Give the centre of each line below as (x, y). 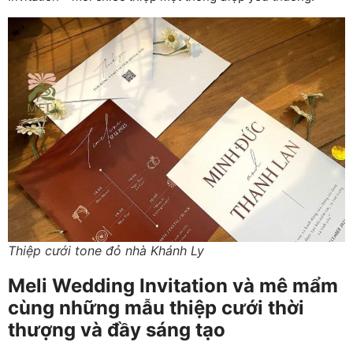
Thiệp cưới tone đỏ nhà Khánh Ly (106, 251)
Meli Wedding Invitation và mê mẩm (173, 286)
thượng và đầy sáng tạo (117, 330)
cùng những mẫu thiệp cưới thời (156, 308)
